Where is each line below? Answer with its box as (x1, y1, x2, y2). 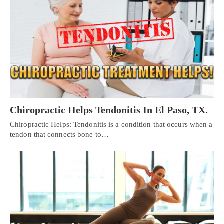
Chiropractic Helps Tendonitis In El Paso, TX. (10, 104, 208, 116)
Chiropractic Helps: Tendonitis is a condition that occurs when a (10, 120, 213, 129)
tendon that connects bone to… (10, 130, 109, 139)
